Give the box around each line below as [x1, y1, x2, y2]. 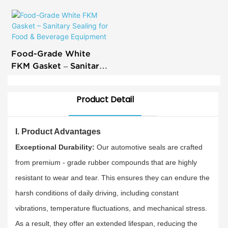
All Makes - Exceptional [11, 4, 108, 13]
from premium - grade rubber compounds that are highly [15, 158, 197, 166]
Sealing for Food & [11, 73, 90, 82]
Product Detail [76, 93, 134, 105]
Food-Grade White [11, 48, 91, 58]
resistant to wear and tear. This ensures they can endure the [15, 173, 210, 182]
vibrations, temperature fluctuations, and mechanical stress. [15, 204, 207, 212]
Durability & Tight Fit [11, 16, 100, 25]
